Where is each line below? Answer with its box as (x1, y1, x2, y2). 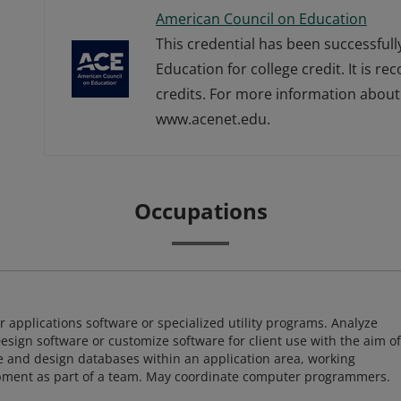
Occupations (133, 196, 268, 226)
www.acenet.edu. (156, 109, 270, 129)
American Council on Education (156, 9, 367, 29)
